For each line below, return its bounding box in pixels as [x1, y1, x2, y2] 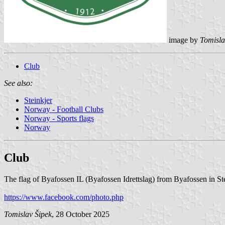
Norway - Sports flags [24, 114, 94, 123]
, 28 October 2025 [52, 209, 109, 218]
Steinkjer [24, 95, 52, 104]
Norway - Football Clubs [24, 104, 103, 114]
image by [167, 35, 200, 44]
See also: [4, 78, 33, 87]
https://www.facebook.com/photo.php [4, 192, 124, 201]
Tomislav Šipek [4, 209, 52, 218]
